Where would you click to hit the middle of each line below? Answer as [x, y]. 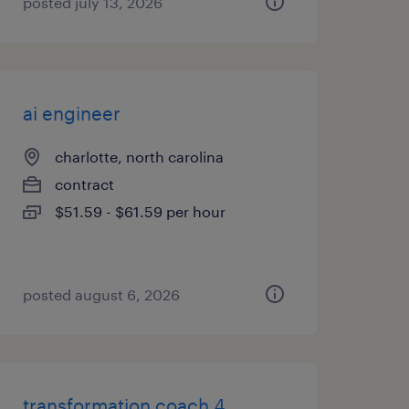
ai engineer [71, 113]
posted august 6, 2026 [101, 294]
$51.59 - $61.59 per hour [140, 211]
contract [84, 184]
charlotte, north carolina [139, 157]
